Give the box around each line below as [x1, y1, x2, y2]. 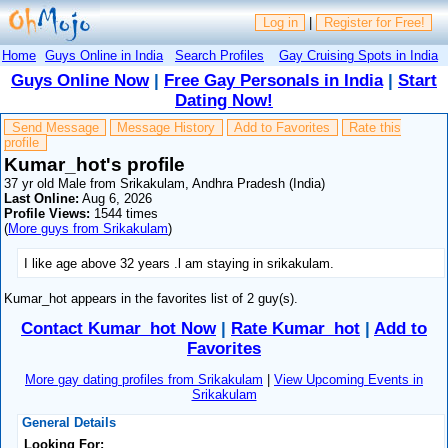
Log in [262, 15, 298, 31]
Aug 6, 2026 [79, 190, 153, 206]
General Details [17, 415, 116, 431]
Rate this [348, 120, 401, 136]
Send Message [11, 120, 99, 136]
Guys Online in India [45, 47, 163, 63]
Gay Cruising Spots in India [279, 47, 438, 63]
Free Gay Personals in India [164, 71, 383, 90]
